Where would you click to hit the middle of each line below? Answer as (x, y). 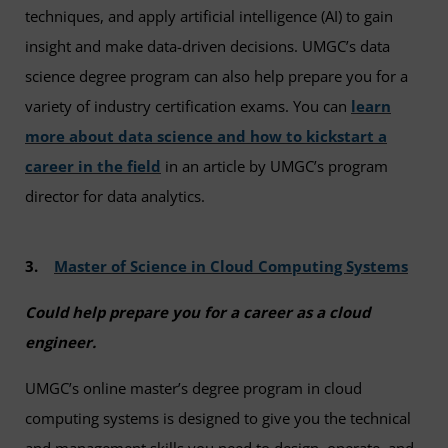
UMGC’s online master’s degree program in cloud (193, 388)
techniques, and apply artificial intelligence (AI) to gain (209, 16)
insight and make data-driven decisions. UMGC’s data (207, 46)
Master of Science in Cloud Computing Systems (231, 266)
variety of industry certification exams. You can (188, 106)
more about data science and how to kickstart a (206, 136)
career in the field (93, 166)
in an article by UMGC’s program (274, 166)
